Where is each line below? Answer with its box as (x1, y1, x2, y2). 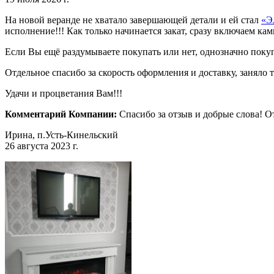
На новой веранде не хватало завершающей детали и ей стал (5, 14, 261, 25)
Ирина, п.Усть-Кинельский (5, 129, 118, 140)
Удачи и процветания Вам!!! (5, 87, 122, 98)
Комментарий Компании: (5, 108, 119, 119)
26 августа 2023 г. (5, 140, 78, 151)
